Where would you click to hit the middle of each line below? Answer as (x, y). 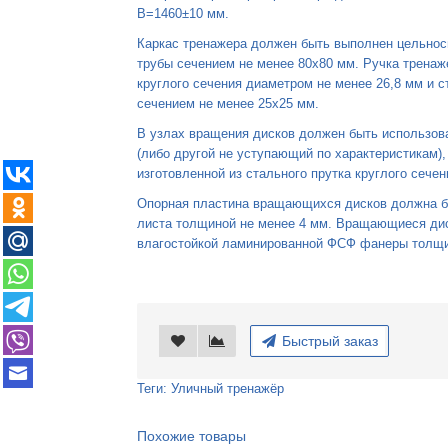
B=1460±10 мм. (183, 13)
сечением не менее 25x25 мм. (228, 103)
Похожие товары (192, 436)
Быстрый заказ (328, 341)
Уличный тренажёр (228, 388)
